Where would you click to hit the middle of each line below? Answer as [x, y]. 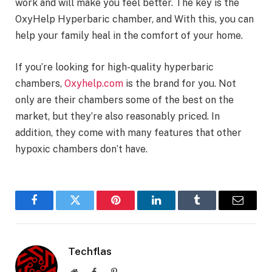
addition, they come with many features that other [128, 132]
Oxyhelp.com [94, 83]
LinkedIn [175, 209]
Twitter [90, 209]
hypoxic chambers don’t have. [81, 149]
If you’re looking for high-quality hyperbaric [114, 67]
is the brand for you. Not [180, 83]
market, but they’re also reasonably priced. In [117, 116]
